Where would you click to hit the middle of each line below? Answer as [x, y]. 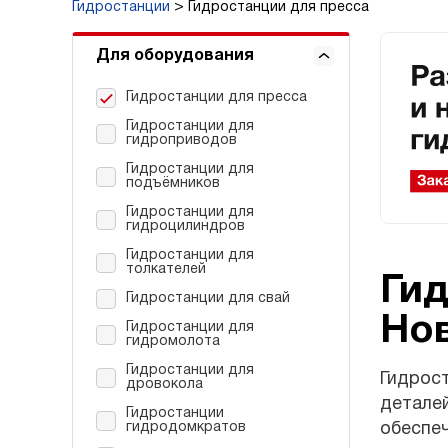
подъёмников [173, 183]
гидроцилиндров [185, 226]
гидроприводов [181, 140]
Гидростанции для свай [208, 298]
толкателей [166, 269]
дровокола [164, 384]
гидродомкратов [186, 427]
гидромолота [173, 341]
